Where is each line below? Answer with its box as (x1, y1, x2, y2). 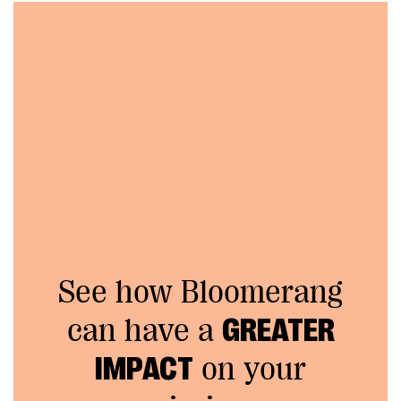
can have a (66, 312, 222, 349)
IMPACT (95, 351, 193, 388)
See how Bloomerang (58, 274, 343, 311)
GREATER (221, 312, 335, 349)
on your (193, 351, 306, 388)
